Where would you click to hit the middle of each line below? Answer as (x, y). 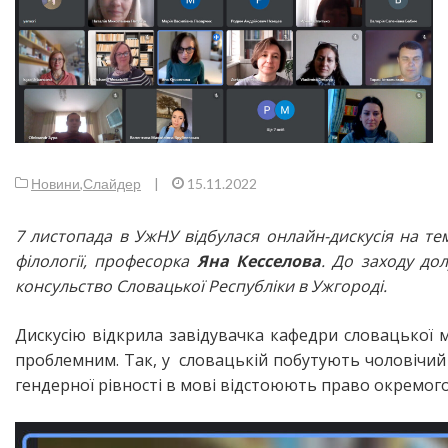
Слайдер (112, 184)
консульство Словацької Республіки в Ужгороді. (201, 286)
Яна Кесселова (258, 261)
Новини (55, 184)
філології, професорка (106, 261)
